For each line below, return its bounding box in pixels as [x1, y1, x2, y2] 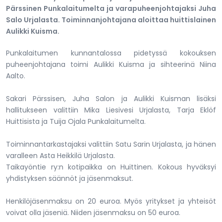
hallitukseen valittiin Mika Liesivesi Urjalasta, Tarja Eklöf [6, 105, 216, 115]
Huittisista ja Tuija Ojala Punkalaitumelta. [6, 116, 146, 126]
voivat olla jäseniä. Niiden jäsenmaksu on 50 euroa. [6, 207, 180, 218]
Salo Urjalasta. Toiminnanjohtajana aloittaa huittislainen [6, 14, 216, 25]
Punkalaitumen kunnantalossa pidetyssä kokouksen [6, 48, 216, 58]
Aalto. [6, 70, 25, 81]
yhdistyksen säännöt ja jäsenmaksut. [6, 173, 133, 183]
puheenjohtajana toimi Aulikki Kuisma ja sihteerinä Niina [6, 59, 216, 69]
